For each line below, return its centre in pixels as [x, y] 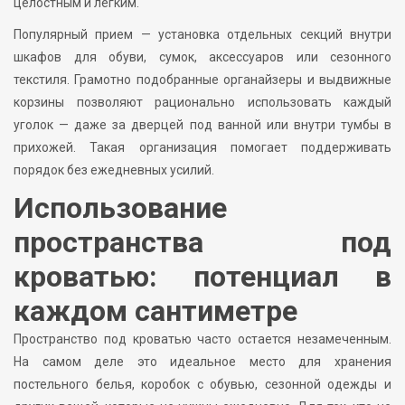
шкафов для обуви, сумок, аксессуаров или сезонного [202, 57]
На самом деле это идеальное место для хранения [202, 361]
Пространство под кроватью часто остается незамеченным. [202, 339]
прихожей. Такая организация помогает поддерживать [202, 147]
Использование [120, 207]
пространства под [202, 242]
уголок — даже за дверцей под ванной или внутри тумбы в [202, 124]
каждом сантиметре [155, 311]
